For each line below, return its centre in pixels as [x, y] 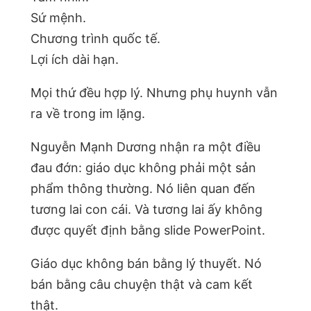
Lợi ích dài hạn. [75, 60]
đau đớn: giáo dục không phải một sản [143, 168]
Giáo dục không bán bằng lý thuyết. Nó [146, 264]
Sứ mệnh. [58, 18]
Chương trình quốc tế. [95, 39]
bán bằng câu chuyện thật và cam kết [142, 285]
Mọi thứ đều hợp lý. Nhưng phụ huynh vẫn [154, 93]
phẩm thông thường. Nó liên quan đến [143, 189]
